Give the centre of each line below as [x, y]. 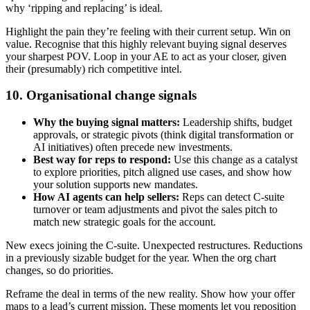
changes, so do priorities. [60, 271]
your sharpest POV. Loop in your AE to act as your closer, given [146, 56]
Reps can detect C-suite [232, 197]
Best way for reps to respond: [102, 160]
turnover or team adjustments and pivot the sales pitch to [155, 210]
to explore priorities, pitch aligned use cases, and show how [163, 172]
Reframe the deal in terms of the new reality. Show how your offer [150, 294]
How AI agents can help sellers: [106, 197]
